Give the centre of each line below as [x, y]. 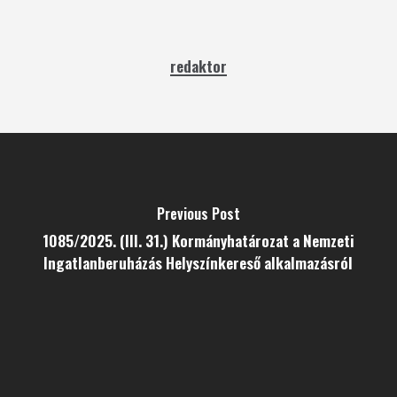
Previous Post [198, 214]
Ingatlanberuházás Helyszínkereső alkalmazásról [198, 262]
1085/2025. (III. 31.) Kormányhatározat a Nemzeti [198, 240]
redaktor [198, 66]
